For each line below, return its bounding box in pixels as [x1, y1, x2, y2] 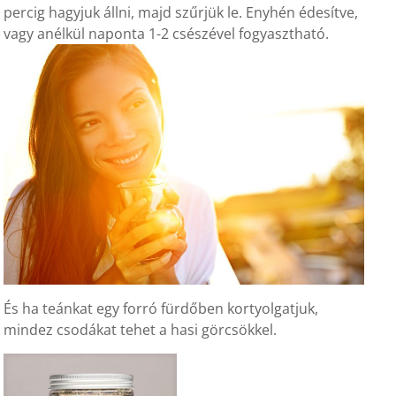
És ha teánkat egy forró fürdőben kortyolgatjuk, [4, 299, 319, 319]
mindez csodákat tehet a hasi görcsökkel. [4, 320, 278, 340]
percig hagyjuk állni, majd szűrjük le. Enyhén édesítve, [4, 3, 359, 23]
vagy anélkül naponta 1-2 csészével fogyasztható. [4, 24, 330, 44]
